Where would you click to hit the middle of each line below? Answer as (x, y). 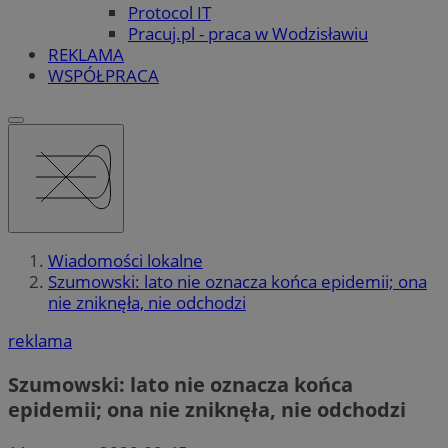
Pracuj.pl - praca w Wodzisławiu (248, 33)
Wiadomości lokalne (125, 261)
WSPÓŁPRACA (103, 75)
